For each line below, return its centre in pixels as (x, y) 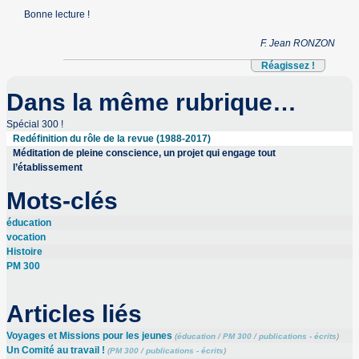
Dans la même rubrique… (151, 102)
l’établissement (47, 167)
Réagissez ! (288, 65)
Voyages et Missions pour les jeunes (89, 335)
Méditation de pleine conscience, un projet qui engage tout (144, 153)
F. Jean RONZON (297, 43)
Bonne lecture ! (57, 14)
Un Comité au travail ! (55, 350)
